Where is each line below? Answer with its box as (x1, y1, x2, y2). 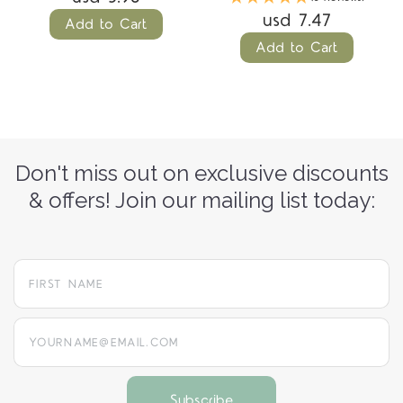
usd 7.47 (263, 7, 332, 33)
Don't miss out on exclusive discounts (14, 159, 389, 186)
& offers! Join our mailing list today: (28, 186, 375, 213)
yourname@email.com (13, 317, 148, 336)
